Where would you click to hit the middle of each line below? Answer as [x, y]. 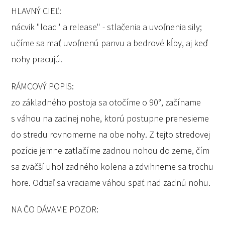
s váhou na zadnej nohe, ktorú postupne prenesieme [110, 118]
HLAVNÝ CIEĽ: [36, 11]
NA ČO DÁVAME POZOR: [55, 209]
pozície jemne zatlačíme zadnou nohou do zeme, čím [110, 150]
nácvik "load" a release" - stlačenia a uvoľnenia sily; [107, 27]
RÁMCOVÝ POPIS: [43, 86]
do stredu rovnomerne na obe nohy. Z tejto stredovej [111, 134]
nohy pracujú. [37, 59]
